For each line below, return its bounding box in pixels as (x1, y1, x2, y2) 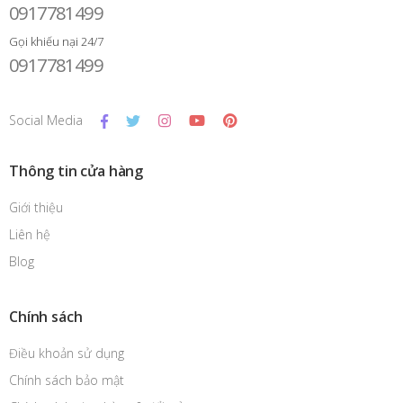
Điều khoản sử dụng (9, 345, 124, 363)
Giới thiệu (9, 199, 63, 217)
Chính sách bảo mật (9, 372, 124, 390)
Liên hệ (9, 226, 50, 244)
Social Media (9, 112, 83, 130)
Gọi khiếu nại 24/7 (9, 33, 103, 50)
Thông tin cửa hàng (9, 161, 144, 182)
